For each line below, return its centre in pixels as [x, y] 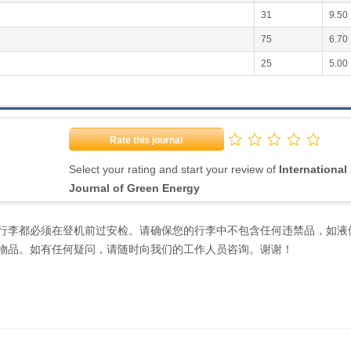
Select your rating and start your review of [174, 169]
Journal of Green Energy [134, 188]
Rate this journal [147, 140]
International [313, 169]
